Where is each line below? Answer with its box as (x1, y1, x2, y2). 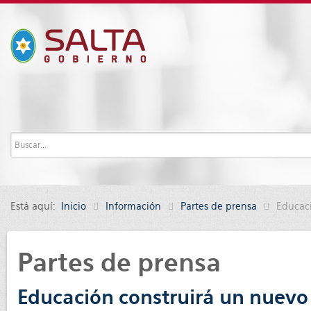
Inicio (61, 201, 86, 212)
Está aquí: (10, 201, 61, 212)
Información (106, 201, 161, 212)
